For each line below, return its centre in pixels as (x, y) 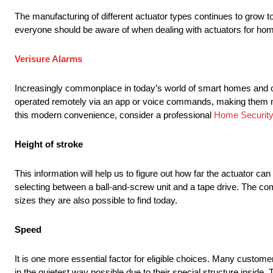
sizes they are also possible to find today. (97, 200)
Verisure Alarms (48, 59)
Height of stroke (49, 144)
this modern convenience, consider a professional (114, 115)
